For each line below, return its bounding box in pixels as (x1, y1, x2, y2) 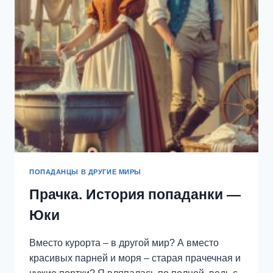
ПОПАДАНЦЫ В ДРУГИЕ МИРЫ (29, 168, 141, 175)
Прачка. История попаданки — (29, 186, 241, 202)
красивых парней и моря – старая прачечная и (29, 252, 241, 263)
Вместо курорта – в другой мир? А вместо (29, 237, 219, 248)
